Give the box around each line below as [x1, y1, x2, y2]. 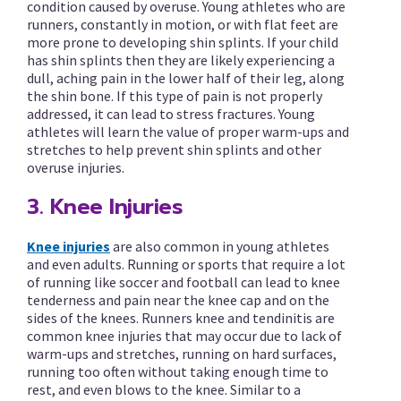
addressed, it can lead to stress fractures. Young [27, 105, 315, 123]
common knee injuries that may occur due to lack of [27, 327, 342, 345]
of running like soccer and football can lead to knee [27, 273, 340, 291]
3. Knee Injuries [27, 191, 183, 223]
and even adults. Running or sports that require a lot [27, 255, 346, 273]
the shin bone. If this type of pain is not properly [27, 87, 322, 105]
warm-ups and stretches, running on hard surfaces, [27, 345, 337, 363]
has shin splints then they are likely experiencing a [27, 51, 335, 69]
